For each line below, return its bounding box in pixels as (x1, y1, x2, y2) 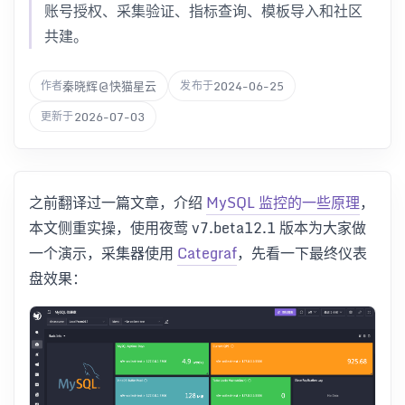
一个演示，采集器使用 (29, 241, 177, 265)
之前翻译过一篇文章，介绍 (29, 191, 206, 214)
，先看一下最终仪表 (237, 241, 367, 265)
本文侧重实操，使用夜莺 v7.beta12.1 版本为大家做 (29, 216, 366, 240)
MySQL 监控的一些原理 (206, 191, 360, 214)
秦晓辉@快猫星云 (62, 75, 157, 96)
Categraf (177, 241, 237, 265)
